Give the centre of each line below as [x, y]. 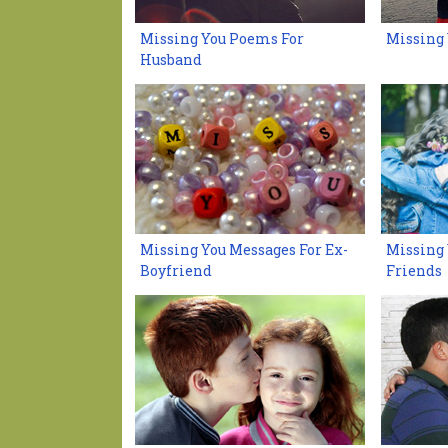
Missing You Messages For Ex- [244, 249]
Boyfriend [176, 270]
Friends [414, 270]
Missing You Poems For [222, 38]
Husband [171, 59]
